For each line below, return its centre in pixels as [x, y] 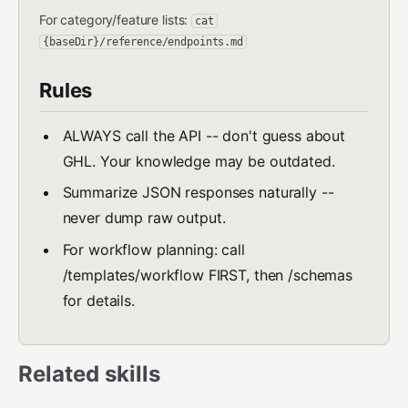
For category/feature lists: [116, 20]
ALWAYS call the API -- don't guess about [204, 136]
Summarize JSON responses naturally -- [198, 193]
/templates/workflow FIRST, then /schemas [207, 275]
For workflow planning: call [153, 249]
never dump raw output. [144, 218]
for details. [98, 300]
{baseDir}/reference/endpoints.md [143, 42]
